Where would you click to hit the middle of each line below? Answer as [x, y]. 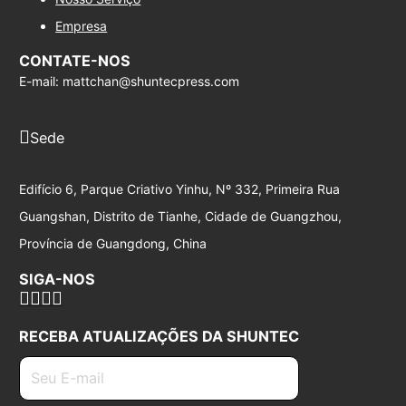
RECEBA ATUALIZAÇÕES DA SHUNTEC [159, 336]
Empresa [82, 26]
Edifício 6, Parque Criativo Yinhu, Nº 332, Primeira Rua [180, 189]
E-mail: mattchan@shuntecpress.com [130, 82]
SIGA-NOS [58, 279]
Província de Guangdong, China [113, 244]
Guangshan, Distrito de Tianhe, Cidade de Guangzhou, [181, 217]
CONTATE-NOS [75, 61]
